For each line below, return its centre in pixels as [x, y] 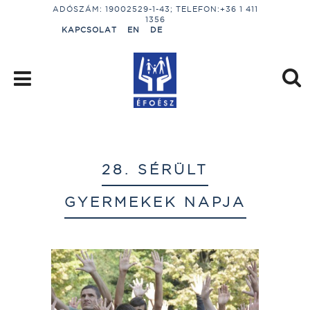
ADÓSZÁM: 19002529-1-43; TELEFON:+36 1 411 [155, 9]
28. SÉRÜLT [155, 169]
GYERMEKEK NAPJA [155, 202]
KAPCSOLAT [89, 30]
